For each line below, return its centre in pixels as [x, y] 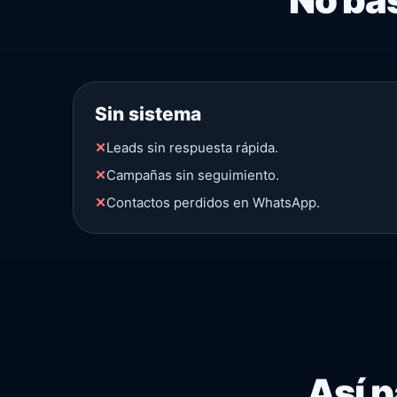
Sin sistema [148, 113]
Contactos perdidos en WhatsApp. [213, 202]
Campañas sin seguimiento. [193, 175]
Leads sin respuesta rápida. [192, 147]
